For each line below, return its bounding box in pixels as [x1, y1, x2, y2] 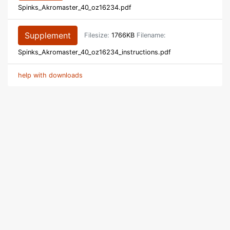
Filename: [137, 31, 166, 40]
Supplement [25, 30, 71, 41]
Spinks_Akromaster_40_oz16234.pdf [18, 4, 131, 12]
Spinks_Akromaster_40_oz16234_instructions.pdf [18, 48, 171, 56]
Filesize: [84, 31, 109, 40]
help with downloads [18, 71, 83, 80]
